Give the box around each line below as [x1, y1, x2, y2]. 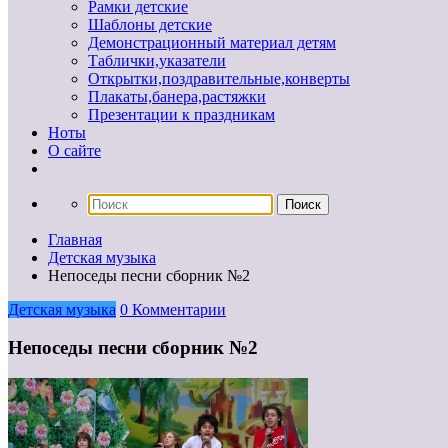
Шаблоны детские [88, 15, 212, 33]
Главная [48, 230, 102, 248]
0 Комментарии [120, 300, 226, 318]
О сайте [48, 141, 101, 159]
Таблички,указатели [88, 51, 226, 69]
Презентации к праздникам [88, 105, 275, 123]
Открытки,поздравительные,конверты [88, 69, 350, 87]
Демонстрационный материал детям [88, 33, 336, 51]
